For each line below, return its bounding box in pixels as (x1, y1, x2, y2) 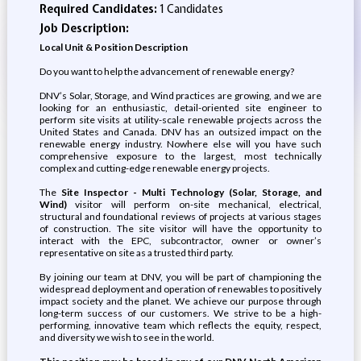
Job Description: (39, 21, 129, 35)
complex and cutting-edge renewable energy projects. (39, 162, 270, 174)
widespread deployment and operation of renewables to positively (39, 283, 322, 295)
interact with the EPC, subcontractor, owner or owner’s (39, 234, 322, 247)
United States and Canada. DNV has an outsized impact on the (39, 126, 322, 138)
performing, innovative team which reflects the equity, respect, (39, 319, 322, 331)
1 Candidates (160, 2, 223, 16)
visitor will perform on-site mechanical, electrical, (66, 198, 322, 210)
